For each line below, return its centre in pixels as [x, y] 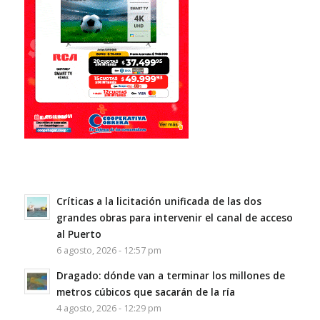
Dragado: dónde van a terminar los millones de [170, 275]
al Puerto [79, 234]
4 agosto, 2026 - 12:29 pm [109, 308]
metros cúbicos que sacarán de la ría [145, 291]
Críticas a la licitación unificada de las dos [159, 201]
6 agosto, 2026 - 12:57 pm [109, 250]
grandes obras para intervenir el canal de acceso [174, 217]
